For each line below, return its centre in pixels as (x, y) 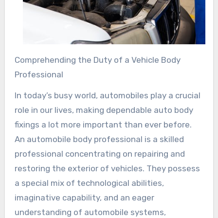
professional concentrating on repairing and (100, 154)
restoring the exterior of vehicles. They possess (107, 169)
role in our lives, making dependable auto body (104, 110)
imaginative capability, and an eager (84, 198)
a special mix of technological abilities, (89, 183)
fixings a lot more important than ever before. (103, 125)
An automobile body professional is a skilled (99, 139)
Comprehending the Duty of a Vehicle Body (17, 60)
